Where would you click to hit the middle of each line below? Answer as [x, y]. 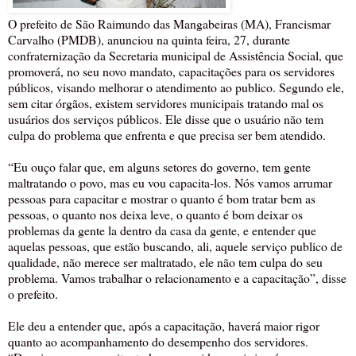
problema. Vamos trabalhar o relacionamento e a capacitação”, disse [177, 277]
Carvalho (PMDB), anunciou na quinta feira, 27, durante [149, 39]
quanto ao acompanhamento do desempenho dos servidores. [158, 341]
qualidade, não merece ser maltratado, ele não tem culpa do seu [165, 261]
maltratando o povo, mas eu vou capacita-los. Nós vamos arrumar [170, 182]
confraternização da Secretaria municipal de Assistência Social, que [176, 55]
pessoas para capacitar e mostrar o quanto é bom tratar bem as [162, 198]
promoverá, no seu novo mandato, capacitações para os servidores [171, 71]
